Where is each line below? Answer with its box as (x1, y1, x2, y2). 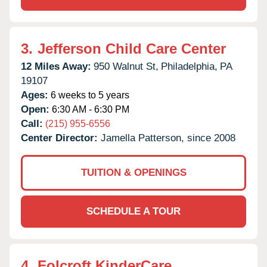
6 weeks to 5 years (48, 89, 129, 100)
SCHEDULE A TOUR (86, 205, 181, 217)
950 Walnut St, (94, 60, 159, 72)
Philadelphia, (161, 60, 218, 72)
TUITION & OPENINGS (80, 166, 187, 178)
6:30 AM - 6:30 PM (49, 104, 129, 114)
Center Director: (21, 132, 101, 144)
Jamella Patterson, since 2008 (101, 132, 235, 144)
